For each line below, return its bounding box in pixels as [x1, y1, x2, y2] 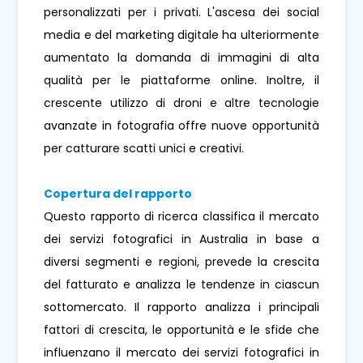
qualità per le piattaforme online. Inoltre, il [44, 71, 319, 88]
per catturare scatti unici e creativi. [44, 139, 245, 156]
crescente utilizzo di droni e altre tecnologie [44, 94, 319, 111]
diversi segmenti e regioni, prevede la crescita [44, 253, 319, 270]
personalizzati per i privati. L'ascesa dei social [44, 3, 319, 20]
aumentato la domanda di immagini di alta [44, 49, 319, 66]
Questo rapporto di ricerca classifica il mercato [44, 207, 319, 224]
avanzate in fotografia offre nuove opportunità [44, 117, 319, 134]
